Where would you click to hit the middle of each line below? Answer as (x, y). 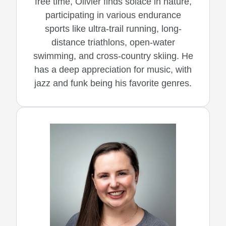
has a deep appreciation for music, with (113, 69)
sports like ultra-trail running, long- (113, 29)
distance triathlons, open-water (113, 42)
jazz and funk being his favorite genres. (113, 83)
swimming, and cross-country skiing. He (113, 56)
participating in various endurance (113, 15)
